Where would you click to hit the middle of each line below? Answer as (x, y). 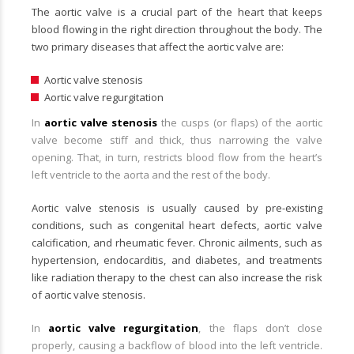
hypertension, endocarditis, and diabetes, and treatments (177, 260)
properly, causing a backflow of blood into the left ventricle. (177, 345)
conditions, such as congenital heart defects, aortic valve (177, 225)
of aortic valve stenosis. (88, 294)
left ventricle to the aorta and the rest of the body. (151, 174)
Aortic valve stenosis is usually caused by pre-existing (177, 207)
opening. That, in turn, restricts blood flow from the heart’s (177, 157)
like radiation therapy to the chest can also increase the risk (177, 277)
